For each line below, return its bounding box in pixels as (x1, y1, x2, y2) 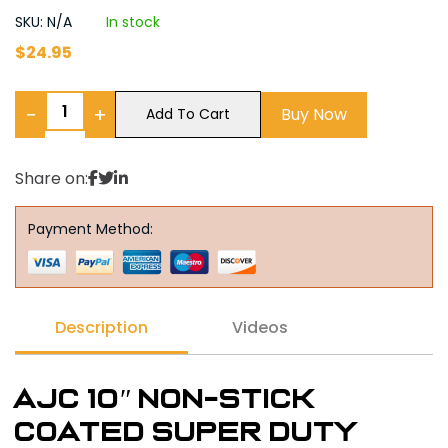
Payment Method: (28, 219, 153, 239)
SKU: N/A (15, 12, 76, 32)
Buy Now (281, 102, 347, 126)
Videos (232, 316, 288, 339)
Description (55, 316, 148, 339)
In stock (106, 12, 160, 32)
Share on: (15, 167, 88, 190)
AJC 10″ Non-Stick (15, 385, 315, 414)
